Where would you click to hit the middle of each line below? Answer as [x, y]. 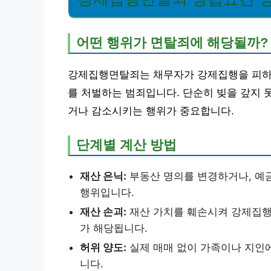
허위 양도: [103, 247]
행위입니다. [107, 192]
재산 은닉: [103, 176]
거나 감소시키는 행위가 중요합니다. [151, 111]
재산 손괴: [103, 211]
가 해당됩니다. [114, 228]
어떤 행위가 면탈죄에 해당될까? [172, 42]
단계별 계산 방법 [126, 145]
